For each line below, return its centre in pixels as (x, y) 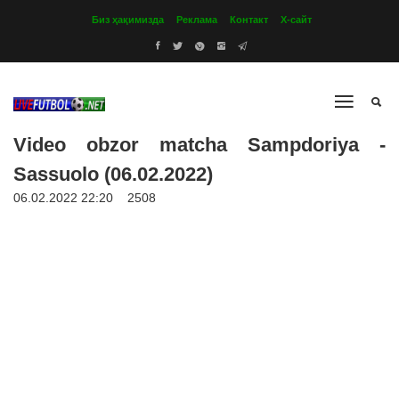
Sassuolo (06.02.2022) (113, 174)
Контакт (249, 20)
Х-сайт (296, 20)
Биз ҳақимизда (128, 20)
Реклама (197, 20)
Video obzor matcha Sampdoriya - (199, 145)
